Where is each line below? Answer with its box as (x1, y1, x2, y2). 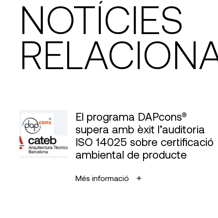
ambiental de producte (75, 148, 187, 161)
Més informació (75, 173, 129, 182)
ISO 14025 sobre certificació (75, 135, 214, 148)
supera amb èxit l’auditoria (75, 123, 205, 135)
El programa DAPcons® (75, 110, 187, 123)
